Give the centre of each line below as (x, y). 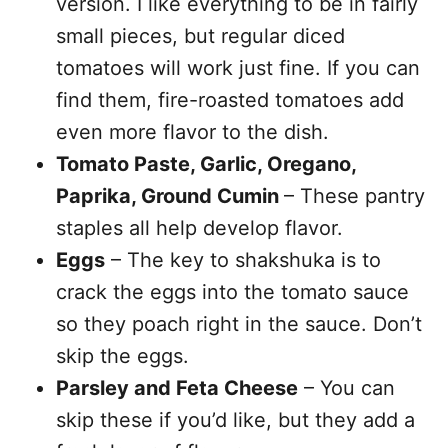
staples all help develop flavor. (202, 228)
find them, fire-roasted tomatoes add (230, 100)
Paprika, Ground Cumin (170, 196)
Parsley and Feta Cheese (177, 388)
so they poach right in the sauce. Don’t (239, 324)
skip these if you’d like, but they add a (235, 420)
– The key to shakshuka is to (243, 260)
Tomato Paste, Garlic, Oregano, (206, 164)
